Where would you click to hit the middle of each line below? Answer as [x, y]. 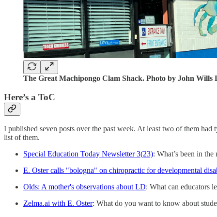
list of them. [22, 138]
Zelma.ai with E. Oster [58, 203]
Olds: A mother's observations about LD [85, 187]
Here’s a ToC [30, 97]
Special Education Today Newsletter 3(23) [88, 154]
